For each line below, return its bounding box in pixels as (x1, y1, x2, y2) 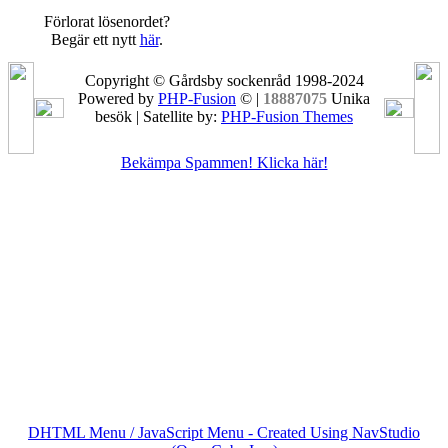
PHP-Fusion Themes (221, 108, 353, 125)
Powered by (78, 90, 158, 107)
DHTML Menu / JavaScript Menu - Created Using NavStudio (28, 424, 420, 441)
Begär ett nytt (50, 31, 140, 48)
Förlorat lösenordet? (43, 13, 170, 30)
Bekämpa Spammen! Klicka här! (120, 154, 328, 171)
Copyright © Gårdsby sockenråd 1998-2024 (84, 72, 364, 89)
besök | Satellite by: (95, 108, 221, 125)
